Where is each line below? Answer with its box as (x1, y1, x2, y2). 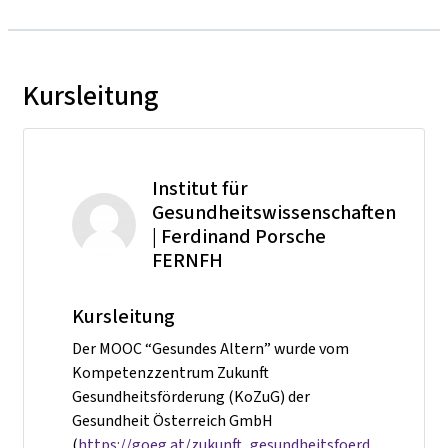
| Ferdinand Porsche (152, 222, 326, 250)
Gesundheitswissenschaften (152, 198, 396, 226)
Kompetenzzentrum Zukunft (72, 361, 269, 383)
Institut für (152, 174, 248, 202)
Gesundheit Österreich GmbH (72, 409, 273, 431)
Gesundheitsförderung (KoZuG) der (72, 385, 310, 407)
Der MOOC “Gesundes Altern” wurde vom (72, 337, 349, 359)
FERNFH (152, 246, 223, 274)
